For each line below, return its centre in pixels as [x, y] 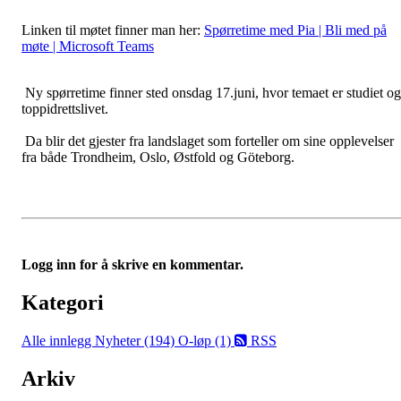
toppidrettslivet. [67, 109]
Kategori [63, 302]
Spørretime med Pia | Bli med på [295, 30]
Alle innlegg [58, 340]
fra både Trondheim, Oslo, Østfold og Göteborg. [160, 157]
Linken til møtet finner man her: [113, 30]
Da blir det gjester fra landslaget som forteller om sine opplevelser [208, 141]
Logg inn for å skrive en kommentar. [132, 264]
